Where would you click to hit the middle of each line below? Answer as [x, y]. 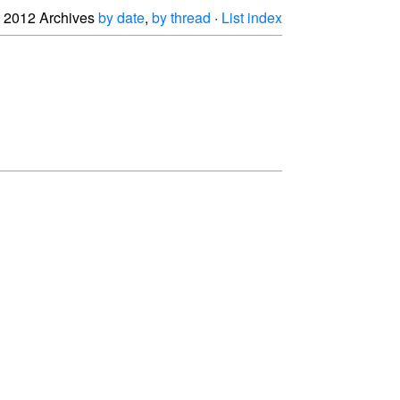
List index [252, 17]
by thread [181, 17]
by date [121, 17]
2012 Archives [51, 17]
